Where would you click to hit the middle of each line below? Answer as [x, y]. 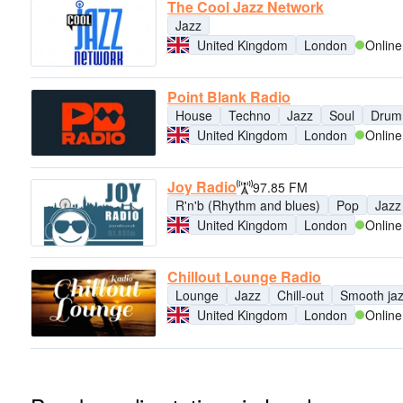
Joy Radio [202, 187]
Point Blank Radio [229, 96]
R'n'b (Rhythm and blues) [248, 206]
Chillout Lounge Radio [244, 277]
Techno [250, 115]
